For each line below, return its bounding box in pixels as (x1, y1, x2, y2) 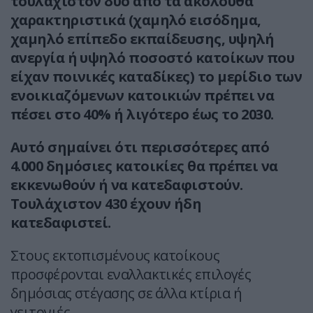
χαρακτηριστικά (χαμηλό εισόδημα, (10, 10, 261, 30)
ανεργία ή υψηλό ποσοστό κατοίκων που (10, 48, 295, 68)
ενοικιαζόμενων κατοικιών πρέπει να (10, 86, 275, 105)
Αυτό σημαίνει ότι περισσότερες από (10, 138, 270, 157)
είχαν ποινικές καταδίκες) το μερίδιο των (10, 67, 303, 87)
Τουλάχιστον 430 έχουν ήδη (10, 194, 202, 214)
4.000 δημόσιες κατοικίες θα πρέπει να (10, 156, 278, 176)
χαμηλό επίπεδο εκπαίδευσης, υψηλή (10, 29, 275, 49)
